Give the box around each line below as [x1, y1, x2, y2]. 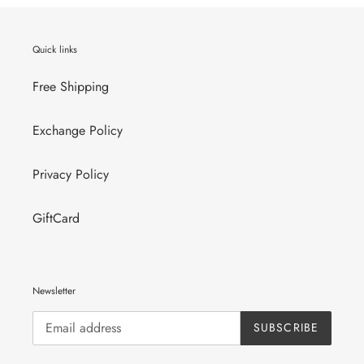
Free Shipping [32, 77, 109, 97]
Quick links [32, 41, 77, 57]
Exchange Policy [32, 121, 123, 141]
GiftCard [32, 209, 80, 228]
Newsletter [32, 284, 76, 299]
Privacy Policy [32, 165, 109, 184]
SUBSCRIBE [253, 319, 318, 336]
